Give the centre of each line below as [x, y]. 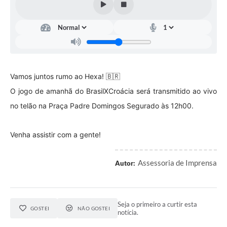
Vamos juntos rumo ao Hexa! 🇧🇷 [65, 77]
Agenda [22, 41]
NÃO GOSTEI [94, 209]
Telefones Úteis [33, 21]
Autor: [125, 163]
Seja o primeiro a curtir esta [158, 204]
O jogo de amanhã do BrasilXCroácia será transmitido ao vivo [113, 91]
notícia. [128, 213]
